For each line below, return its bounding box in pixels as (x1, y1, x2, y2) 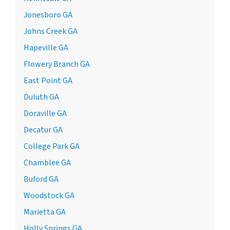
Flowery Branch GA (24, 58, 90, 70)
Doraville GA (24, 107, 67, 119)
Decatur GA (24, 124, 63, 136)
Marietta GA (24, 206, 66, 218)
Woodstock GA (24, 189, 74, 201)
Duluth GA (24, 91, 59, 103)
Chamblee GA (24, 157, 71, 168)
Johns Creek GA (24, 25, 78, 37)
